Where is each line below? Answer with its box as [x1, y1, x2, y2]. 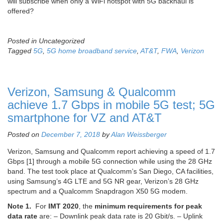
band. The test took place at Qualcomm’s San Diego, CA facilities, [7, 167, 214, 176]
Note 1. [7, 202, 31, 211]
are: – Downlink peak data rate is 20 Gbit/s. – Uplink [37, 212, 203, 221]
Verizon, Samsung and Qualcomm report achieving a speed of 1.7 [7, 147, 215, 156]
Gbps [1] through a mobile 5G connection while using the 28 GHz [7, 157, 212, 166]
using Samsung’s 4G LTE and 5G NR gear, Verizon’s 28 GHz [7, 177, 199, 186]
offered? [7, 7, 34, 15]
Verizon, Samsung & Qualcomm [7, 85, 176, 99]
